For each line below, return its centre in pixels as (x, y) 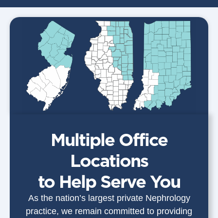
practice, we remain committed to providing (109, 211)
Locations (109, 161)
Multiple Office (109, 140)
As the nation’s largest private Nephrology (109, 198)
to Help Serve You (109, 182)
